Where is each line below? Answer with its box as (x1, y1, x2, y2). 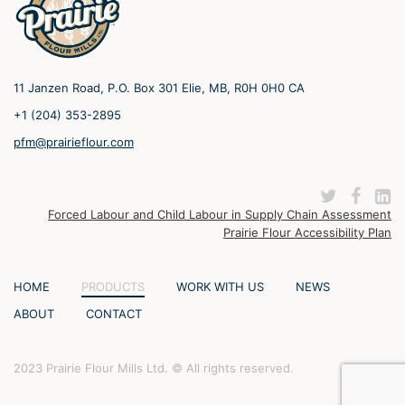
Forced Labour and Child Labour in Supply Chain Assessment (48, 207, 391, 221)
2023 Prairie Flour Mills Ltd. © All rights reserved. (14, 361, 294, 375)
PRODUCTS (81, 279, 145, 294)
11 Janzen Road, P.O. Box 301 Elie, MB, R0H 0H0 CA (14, 80, 305, 95)
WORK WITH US (176, 279, 264, 294)
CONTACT (86, 306, 142, 321)
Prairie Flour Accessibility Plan (223, 225, 391, 240)
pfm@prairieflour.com (14, 135, 134, 149)
